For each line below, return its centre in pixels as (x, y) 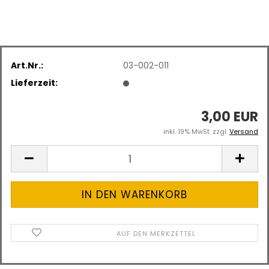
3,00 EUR (230, 117)
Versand (244, 131)
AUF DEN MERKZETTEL (156, 234)
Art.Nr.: (27, 65)
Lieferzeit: (34, 83)
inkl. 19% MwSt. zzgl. (196, 131)
